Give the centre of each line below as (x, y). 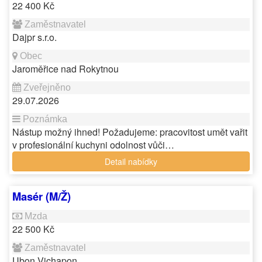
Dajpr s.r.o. (35, 37)
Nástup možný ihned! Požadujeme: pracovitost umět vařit (130, 132)
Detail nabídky (131, 161)
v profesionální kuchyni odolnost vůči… (93, 145)
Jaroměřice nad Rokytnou (65, 69)
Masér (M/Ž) (42, 196)
